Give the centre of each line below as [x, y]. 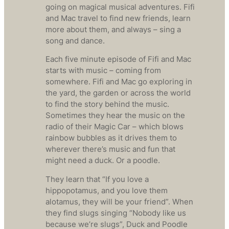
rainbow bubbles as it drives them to [111, 138]
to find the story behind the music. [107, 105]
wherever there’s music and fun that [110, 150]
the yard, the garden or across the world [118, 93]
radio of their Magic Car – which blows [114, 127]
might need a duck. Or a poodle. [102, 161]
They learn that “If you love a [97, 180]
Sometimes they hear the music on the [115, 116]
